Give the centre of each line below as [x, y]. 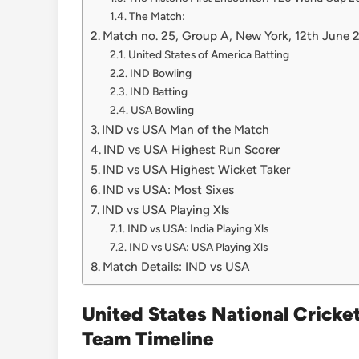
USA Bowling [162, 110]
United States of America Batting [208, 55]
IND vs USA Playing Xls [166, 210]
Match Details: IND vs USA [178, 267]
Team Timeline [148, 339]
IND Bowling [160, 73]
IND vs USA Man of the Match [186, 130]
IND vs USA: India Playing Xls [198, 229]
